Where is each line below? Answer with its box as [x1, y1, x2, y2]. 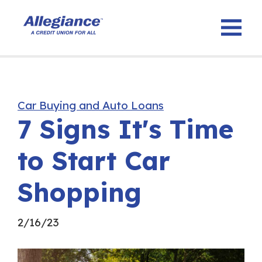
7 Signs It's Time [18, 113, 233, 145]
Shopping [18, 176, 142, 208]
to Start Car [18, 144, 170, 177]
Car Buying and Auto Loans [18, 98, 164, 112]
